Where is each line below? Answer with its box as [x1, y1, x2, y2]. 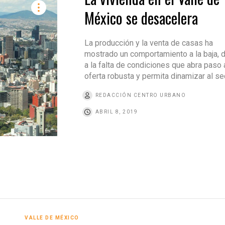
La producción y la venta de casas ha [84, 38, 213, 48]
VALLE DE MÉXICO [25, 214, 79, 220]
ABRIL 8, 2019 [95, 109, 138, 115]
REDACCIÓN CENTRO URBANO [95, 92, 186, 98]
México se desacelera [84, 7, 198, 30]
